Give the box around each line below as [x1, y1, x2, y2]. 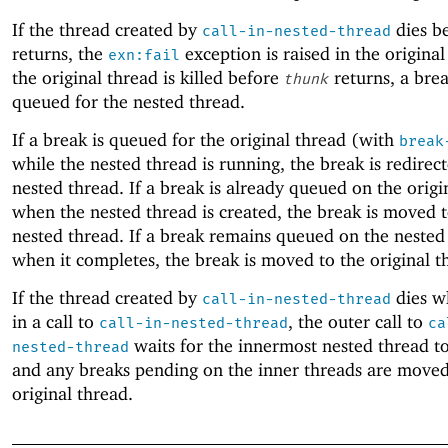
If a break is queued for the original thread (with [12, 128, 399, 150]
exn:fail [108, 45, 180, 64]
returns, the [12, 42, 108, 64]
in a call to [12, 310, 99, 332]
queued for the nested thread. [12, 90, 245, 112]
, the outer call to [288, 310, 428, 332]
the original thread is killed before [12, 66, 284, 88]
